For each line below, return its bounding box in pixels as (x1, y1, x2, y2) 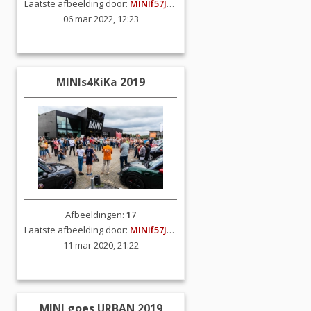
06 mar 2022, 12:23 (62, 12, 139, 25)
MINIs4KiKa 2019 (56, 74, 145, 90)
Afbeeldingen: (65, 208, 126, 221)
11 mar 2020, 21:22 (62, 239, 139, 251)
